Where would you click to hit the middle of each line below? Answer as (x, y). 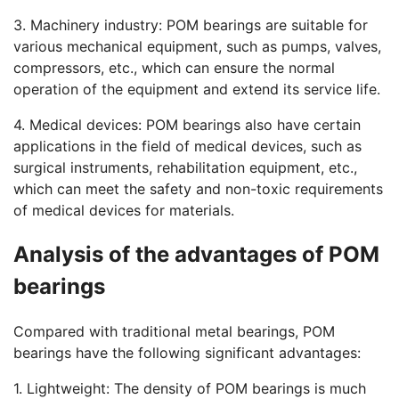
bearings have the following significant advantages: (187, 352)
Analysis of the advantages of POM (196, 254)
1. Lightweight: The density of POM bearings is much (190, 388)
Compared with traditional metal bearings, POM (174, 331)
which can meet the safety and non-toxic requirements (198, 189)
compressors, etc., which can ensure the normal (174, 68)
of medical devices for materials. (124, 210)
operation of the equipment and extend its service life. (197, 89)
